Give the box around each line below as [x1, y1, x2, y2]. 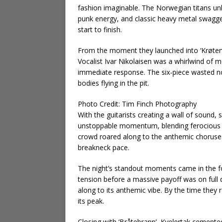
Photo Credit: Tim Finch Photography [78, 99, 197, 109]
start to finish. [78, 25, 122, 35]
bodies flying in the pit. [78, 78, 149, 88]
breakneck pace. [78, 143, 129, 153]
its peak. [78, 196, 104, 206]
